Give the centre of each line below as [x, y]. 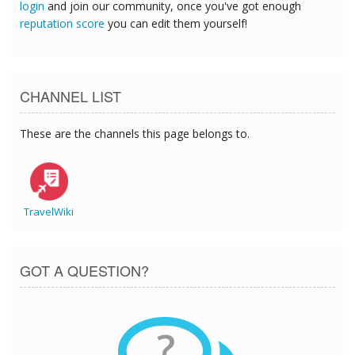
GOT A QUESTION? [84, 271]
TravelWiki [49, 212]
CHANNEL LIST [71, 96]
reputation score [62, 24]
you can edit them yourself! [176, 24]
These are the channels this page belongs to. [135, 134]
